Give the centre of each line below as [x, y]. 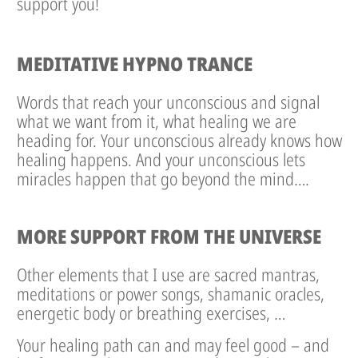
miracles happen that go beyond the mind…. [163, 179]
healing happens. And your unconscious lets [161, 159]
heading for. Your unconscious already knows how [179, 140]
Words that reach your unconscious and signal [168, 102]
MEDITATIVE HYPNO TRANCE [135, 64]
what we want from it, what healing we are [157, 121]
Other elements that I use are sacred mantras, [168, 274]
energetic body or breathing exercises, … [151, 313]
